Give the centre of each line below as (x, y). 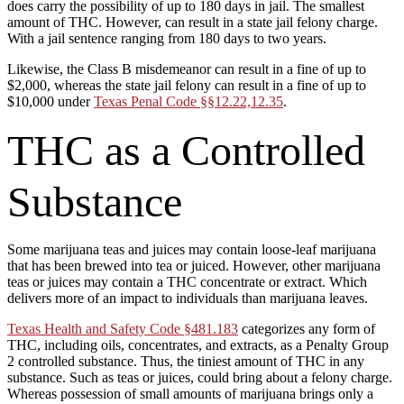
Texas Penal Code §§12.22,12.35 (188, 101)
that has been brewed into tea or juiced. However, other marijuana (194, 265)
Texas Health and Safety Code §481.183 (123, 328)
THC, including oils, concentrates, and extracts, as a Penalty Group (198, 344)
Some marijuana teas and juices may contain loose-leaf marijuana (192, 249)
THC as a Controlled (186, 150)
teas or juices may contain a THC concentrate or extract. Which (187, 281)
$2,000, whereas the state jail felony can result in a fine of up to (187, 85)
